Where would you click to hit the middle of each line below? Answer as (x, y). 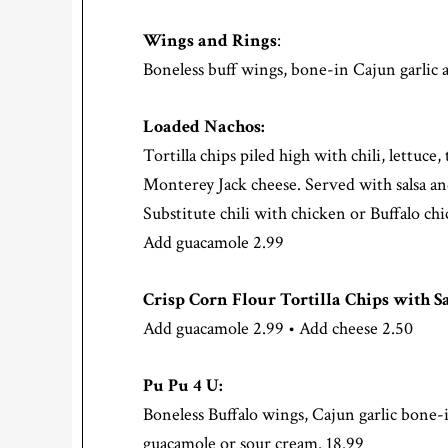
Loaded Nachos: (204, 127)
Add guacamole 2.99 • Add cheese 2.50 (278, 329)
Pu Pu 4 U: (183, 386)
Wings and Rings (210, 41)
